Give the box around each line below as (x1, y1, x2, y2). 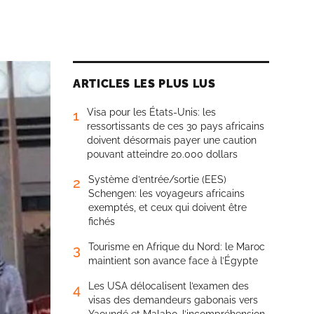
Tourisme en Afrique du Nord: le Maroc (88, 241, 265, 252)
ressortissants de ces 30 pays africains (87, 121, 264, 132)
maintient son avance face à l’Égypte (88, 255, 258, 266)
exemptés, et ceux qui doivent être (88, 202, 247, 213)
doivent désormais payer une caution (87, 135, 257, 146)
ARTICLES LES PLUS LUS (73, 77, 216, 90)
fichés (88, 216, 115, 227)
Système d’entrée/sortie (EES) (88, 174, 226, 185)
